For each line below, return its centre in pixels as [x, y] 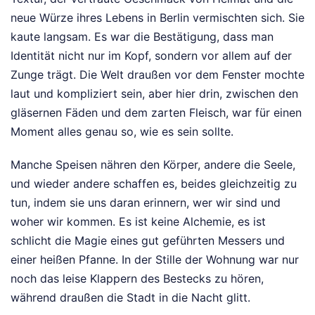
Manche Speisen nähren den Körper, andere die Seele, [153, 164]
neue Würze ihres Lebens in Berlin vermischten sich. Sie [157, 17]
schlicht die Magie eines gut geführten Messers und [148, 240]
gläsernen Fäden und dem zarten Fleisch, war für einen [156, 112]
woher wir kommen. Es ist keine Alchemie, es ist [138, 221]
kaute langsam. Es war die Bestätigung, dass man [142, 36]
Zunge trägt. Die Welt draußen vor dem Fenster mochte [157, 74]
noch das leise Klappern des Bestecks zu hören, [137, 278]
